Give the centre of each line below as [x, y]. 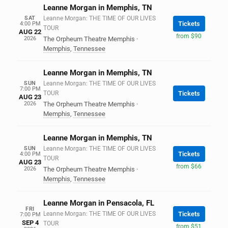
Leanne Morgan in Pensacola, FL [99, 203]
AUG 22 [30, 32]
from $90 [189, 36]
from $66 [189, 166]
